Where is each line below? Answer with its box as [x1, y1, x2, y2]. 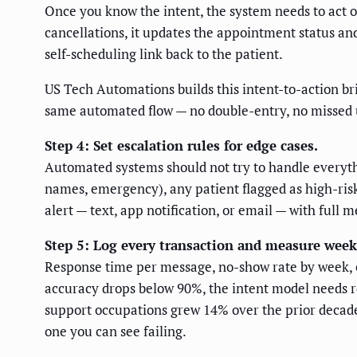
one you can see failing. [45, 321, 186, 340]
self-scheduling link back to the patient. [45, 44, 283, 63]
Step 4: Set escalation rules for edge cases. [45, 135, 318, 155]
